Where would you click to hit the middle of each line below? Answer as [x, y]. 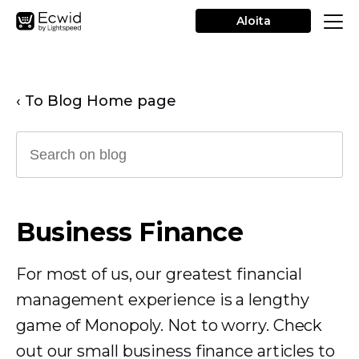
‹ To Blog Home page [96, 101]
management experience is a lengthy [163, 300]
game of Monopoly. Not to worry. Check [169, 325]
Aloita [253, 21]
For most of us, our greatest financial [159, 274]
